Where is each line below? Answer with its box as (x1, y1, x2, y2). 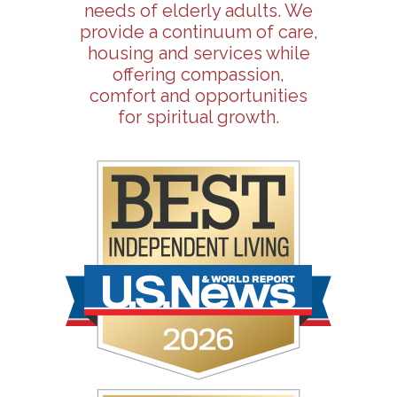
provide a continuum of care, (79, 20, 318, 43)
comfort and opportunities (90, 84, 307, 106)
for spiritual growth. (118, 105, 279, 128)
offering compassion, (113, 63, 284, 85)
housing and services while (87, 42, 310, 64)
